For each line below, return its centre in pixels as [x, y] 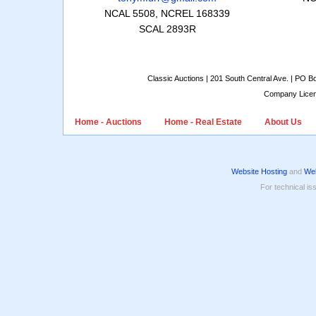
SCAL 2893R [167, 29]
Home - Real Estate [203, 122]
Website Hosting [259, 172]
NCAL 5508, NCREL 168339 [167, 13]
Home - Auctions [108, 122]
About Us [283, 122]
